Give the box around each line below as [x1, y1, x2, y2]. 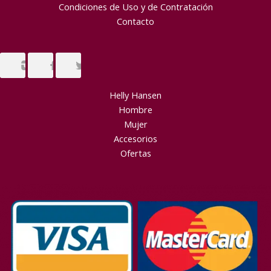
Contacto [117, 15, 154, 27]
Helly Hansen [109, 89, 162, 102]
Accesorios [114, 132, 157, 145]
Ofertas [120, 147, 151, 160]
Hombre [119, 103, 152, 116]
